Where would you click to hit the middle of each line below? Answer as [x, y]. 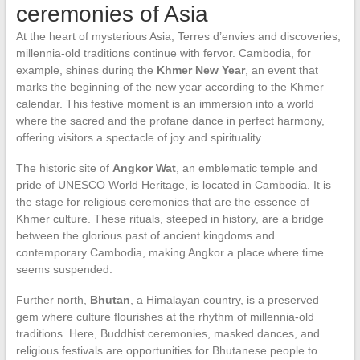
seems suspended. [64, 269]
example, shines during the [86, 70]
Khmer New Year [200, 70]
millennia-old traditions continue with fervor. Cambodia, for [163, 53]
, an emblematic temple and [246, 168]
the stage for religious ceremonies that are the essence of [162, 201]
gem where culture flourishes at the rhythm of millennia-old [165, 316]
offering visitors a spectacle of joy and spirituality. [139, 137]
